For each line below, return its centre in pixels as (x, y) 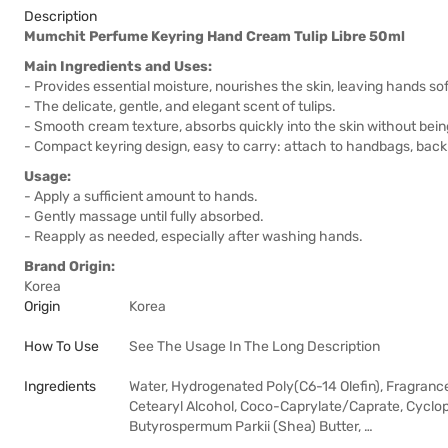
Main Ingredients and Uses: (118, 66)
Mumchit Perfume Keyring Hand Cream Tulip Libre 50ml (214, 36)
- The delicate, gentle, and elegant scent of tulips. (180, 106)
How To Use (61, 346)
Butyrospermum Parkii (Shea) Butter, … (251, 426)
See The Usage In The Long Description (254, 346)
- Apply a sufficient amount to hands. (141, 196)
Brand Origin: (69, 266)
